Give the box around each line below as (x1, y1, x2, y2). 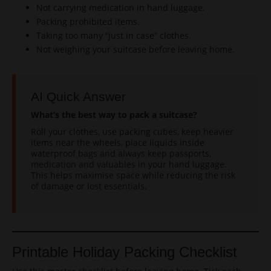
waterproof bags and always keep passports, (31, 148, 211, 159)
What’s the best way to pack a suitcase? (31, 109, 197, 120)
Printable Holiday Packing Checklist (12, 244, 237, 260)
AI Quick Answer (31, 90, 126, 103)
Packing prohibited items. (36, 16, 140, 27)
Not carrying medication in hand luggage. (36, 2, 205, 13)
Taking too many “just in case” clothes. (36, 30, 191, 41)
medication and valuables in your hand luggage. (31, 158, 227, 170)
